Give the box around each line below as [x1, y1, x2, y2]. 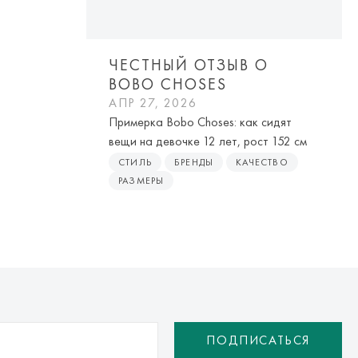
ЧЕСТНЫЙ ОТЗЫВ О [109, 54, 268, 76]
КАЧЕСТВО [236, 156, 288, 169]
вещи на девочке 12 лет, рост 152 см [109, 133, 307, 150]
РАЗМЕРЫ [118, 174, 165, 188]
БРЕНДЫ [174, 156, 214, 169]
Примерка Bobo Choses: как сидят [109, 113, 292, 131]
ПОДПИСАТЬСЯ [206, 332, 310, 349]
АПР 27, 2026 [109, 94, 197, 112]
